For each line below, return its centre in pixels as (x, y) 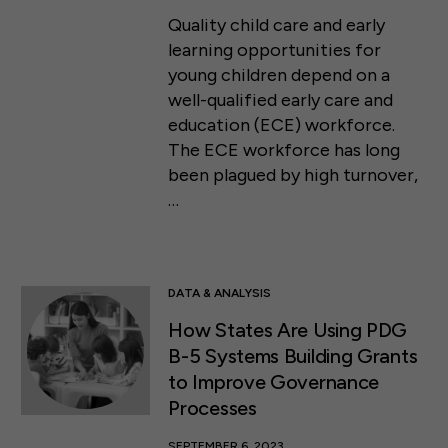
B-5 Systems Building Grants (293, 355)
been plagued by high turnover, (293, 175)
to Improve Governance (274, 381)
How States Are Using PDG (288, 329)
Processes (212, 407)
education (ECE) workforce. (282, 125)
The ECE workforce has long (284, 150)
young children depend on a (279, 75)
